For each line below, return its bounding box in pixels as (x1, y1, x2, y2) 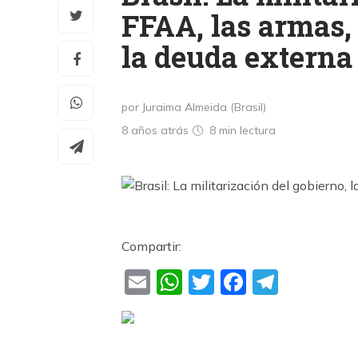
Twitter (214, 266, 300, 299)
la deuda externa (121, 38, 352, 76)
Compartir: (121, 237, 181, 254)
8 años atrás (121, 123, 192, 137)
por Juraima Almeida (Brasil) (121, 100, 266, 114)
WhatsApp (182, 266, 316, 299)
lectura (240, 123, 276, 137)
